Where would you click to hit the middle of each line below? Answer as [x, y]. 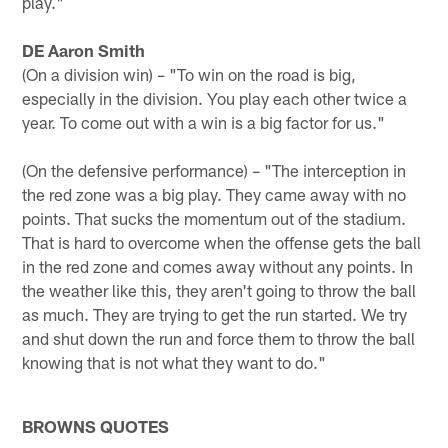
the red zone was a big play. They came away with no [214, 193]
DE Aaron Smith [84, 49]
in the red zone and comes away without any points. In [218, 265]
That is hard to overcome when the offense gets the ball [222, 241]
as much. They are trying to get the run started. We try [215, 313]
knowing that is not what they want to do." [174, 361]
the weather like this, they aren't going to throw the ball [219, 289]
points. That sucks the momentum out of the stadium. [214, 217]
